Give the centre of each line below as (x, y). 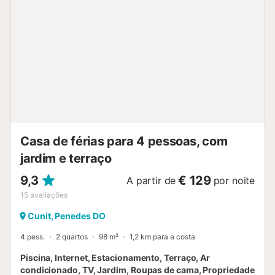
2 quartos (72, 237)
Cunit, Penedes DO (67, 216)
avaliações (49, 195)
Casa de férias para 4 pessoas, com (124, 141)
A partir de (151, 181)
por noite (234, 181)
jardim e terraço (66, 159)
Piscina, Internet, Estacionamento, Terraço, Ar (115, 258)
